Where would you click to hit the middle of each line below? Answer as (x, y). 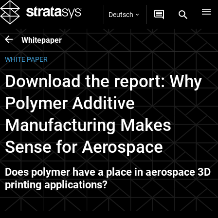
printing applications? (56, 185)
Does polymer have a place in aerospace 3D (108, 172)
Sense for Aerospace (84, 147)
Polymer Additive (70, 103)
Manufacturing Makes (88, 125)
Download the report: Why (103, 82)
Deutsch (121, 14)
